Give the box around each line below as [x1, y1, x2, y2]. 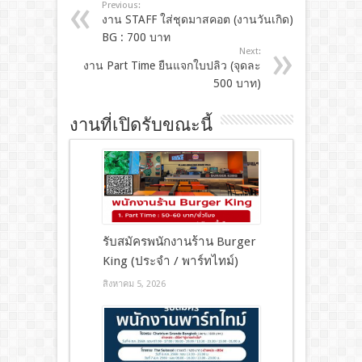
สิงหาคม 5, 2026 [102, 279, 166, 290]
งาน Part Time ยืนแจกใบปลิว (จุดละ [82, 59, 261, 73]
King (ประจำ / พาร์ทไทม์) [102, 254, 238, 269]
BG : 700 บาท [101, 31, 170, 44]
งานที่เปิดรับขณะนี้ [69, 115, 213, 137]
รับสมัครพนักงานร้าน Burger [102, 234, 256, 250]
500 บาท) [213, 77, 261, 90]
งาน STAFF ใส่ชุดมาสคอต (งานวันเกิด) [101, 13, 293, 27]
